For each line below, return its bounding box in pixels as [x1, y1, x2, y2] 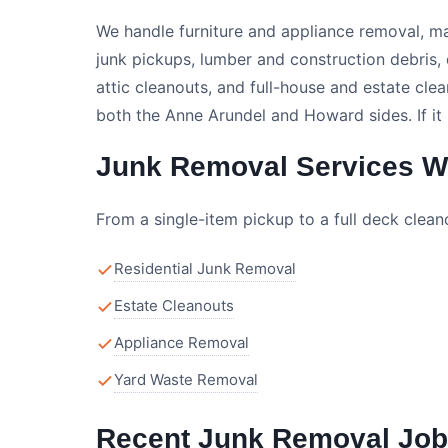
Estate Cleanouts [114, 296, 234, 315]
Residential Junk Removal [114, 259, 296, 278]
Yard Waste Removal [114, 370, 258, 389]
